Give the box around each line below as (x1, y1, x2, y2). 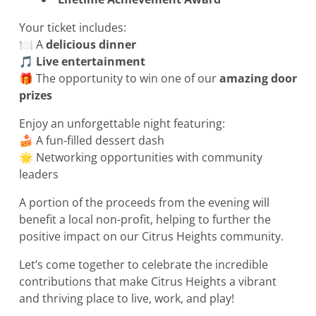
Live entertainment (36, 54, 145, 70)
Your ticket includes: (19, 20, 126, 36)
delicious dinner (46, 37, 136, 53)
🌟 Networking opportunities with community (19, 150, 262, 166)
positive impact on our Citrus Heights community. (19, 229, 284, 245)
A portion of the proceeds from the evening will (19, 195, 269, 211)
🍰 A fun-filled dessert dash (19, 133, 164, 149)
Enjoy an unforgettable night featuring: (19, 116, 225, 132)
